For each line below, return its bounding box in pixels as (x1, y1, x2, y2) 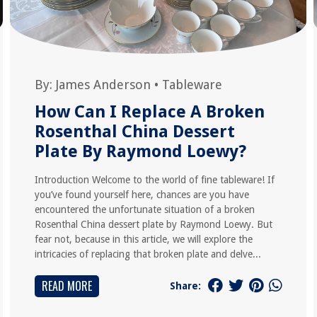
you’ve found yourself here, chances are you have (34, 189, 249, 200)
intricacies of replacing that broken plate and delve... (34, 248, 261, 260)
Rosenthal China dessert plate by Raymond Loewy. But (34, 219, 272, 230)
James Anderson (55, 77, 151, 92)
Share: (170, 279, 202, 292)
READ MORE (41, 277, 92, 294)
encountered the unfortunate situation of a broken (34, 204, 255, 215)
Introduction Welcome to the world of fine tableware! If (34, 174, 275, 185)
